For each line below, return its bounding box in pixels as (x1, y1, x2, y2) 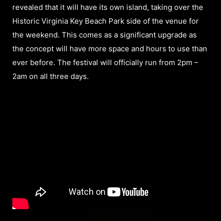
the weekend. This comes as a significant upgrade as (12, 30, 197, 39)
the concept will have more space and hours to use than (12, 43, 207, 53)
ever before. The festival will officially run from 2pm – (12, 57, 198, 67)
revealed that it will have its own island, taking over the (12, 2, 203, 12)
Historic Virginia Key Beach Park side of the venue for (12, 16, 199, 26)
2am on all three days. (12, 71, 89, 81)
